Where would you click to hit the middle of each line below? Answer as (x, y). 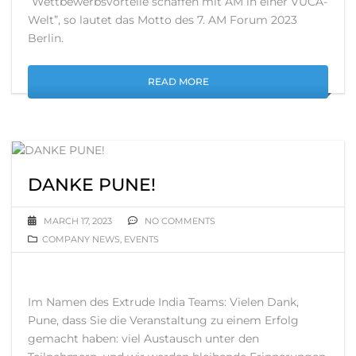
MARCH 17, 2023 (78, 221)
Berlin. (46, 38)
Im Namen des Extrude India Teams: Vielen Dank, (163, 302)
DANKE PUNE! (92, 184)
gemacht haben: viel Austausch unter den (143, 338)
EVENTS (141, 239)
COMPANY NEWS (81, 239)
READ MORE (178, 81)
